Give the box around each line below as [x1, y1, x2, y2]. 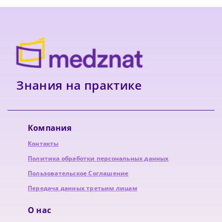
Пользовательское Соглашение [28, 169, 129, 178]
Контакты [28, 139, 59, 148]
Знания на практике [16, 77, 142, 94]
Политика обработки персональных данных [28, 154, 169, 163]
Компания [28, 122, 72, 134]
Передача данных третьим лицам [28, 184, 137, 193]
